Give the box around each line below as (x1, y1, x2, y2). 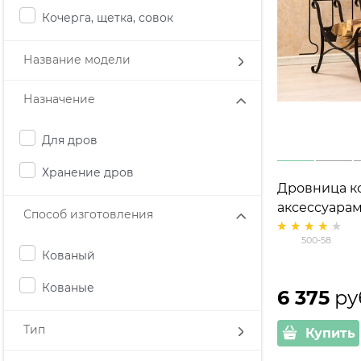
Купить (305, 325, 355, 341)
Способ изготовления (23, 207, 153, 222)
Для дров (42, 132, 98, 147)
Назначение (23, 92, 95, 107)
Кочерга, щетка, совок (42, 10, 173, 25)
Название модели (23, 52, 131, 68)
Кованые (42, 280, 94, 295)
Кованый (42, 247, 95, 263)
